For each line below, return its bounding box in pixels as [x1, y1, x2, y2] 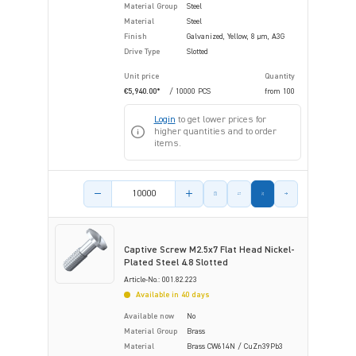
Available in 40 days [133, 290, 210, 299]
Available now [124, 311, 174, 320]
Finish [124, 32, 147, 41]
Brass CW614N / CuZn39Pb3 [187, 342, 283, 350]
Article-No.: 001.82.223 [124, 275, 197, 284]
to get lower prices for [175, 114, 266, 125]
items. [153, 138, 181, 149]
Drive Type [124, 47, 160, 56]
